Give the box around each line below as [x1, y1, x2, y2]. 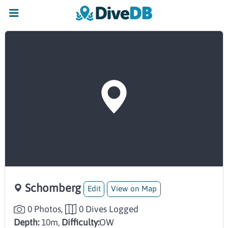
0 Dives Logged [79, 204, 139, 214]
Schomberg [24, 181, 81, 195]
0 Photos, [27, 204, 63, 214]
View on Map [111, 184, 157, 193]
